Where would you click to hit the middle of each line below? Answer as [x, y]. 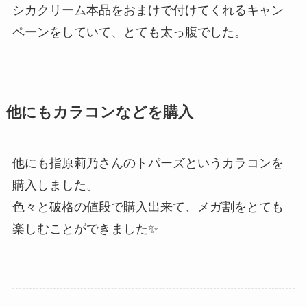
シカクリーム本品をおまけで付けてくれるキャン [148, 10]
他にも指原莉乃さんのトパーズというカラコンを [148, 163]
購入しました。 [55, 185]
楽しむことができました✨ [85, 229]
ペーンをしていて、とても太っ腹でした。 [129, 32]
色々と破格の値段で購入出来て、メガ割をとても [148, 207]
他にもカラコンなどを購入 [99, 112]
